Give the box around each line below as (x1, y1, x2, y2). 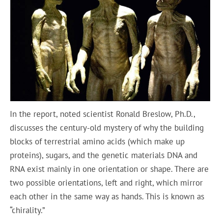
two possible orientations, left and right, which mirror (10, 177, 203, 189)
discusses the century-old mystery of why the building (10, 122, 204, 134)
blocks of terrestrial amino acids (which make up (10, 136, 185, 147)
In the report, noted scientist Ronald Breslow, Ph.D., (10, 109, 195, 120)
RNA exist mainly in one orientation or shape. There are (10, 164, 209, 175)
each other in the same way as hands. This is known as (10, 191, 205, 202)
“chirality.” (10, 205, 48, 216)
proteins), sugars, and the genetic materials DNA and (10, 150, 198, 161)
